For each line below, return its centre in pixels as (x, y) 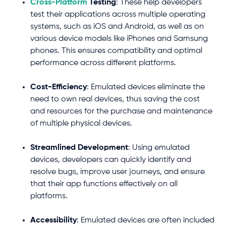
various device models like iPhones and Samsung (119, 39)
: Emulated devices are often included (146, 220)
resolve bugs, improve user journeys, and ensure (118, 172)
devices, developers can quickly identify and (111, 160)
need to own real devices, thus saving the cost (115, 99)
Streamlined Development (79, 148)
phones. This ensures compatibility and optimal (116, 51)
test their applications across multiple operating (118, 14)
